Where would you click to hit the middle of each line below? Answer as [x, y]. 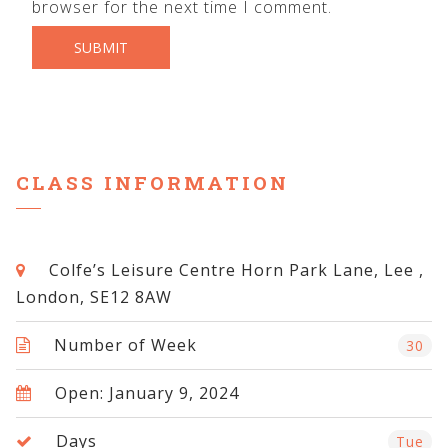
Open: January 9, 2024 [144, 393]
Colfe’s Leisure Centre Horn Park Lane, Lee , [234, 270]
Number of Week [123, 345]
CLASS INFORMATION [152, 182]
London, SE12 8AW [94, 297]
